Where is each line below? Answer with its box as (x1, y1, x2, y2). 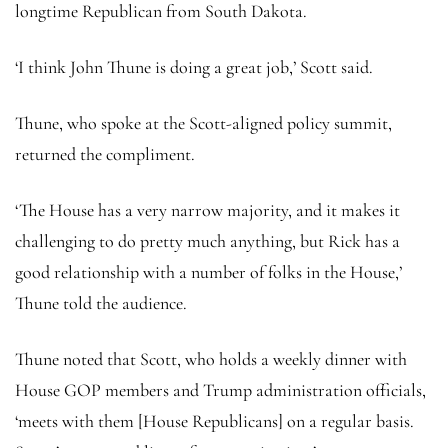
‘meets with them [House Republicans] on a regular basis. (15, 409, 414, 432)
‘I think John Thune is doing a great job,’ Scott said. (15, 55, 373, 78)
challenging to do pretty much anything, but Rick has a (15, 229, 400, 252)
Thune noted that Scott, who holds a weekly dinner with (15, 347, 407, 370)
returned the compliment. (15, 142, 195, 165)
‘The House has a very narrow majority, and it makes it (15, 198, 400, 221)
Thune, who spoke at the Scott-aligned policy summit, (15, 111, 392, 134)
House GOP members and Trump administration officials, (15, 378, 426, 401)
